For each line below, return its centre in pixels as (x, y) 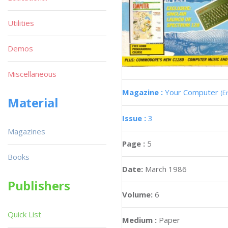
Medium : (139, 220)
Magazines (26, 131)
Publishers (39, 186)
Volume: (138, 194)
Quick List (24, 214)
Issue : (135, 118)
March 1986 (166, 169)
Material (33, 103)
